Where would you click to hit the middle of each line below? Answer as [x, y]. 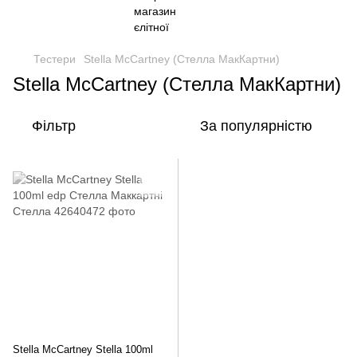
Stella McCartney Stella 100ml [83, 349]
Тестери [55, 59]
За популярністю [256, 126]
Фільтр [54, 126]
